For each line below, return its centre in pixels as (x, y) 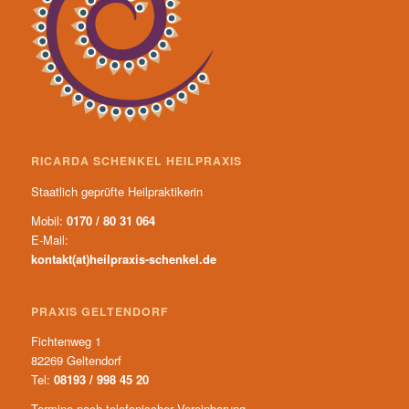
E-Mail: (49, 239)
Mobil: (48, 220)
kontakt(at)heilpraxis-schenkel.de (123, 258)
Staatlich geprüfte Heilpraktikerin (116, 191)
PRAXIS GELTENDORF (100, 312)
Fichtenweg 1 (66, 341)
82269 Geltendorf (76, 361)
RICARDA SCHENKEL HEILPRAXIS (136, 161)
